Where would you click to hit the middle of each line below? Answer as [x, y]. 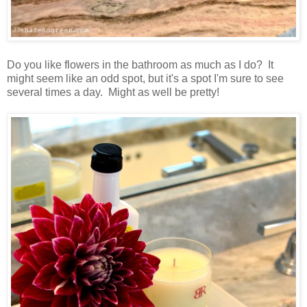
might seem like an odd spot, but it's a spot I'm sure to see [145, 79]
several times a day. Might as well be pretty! [113, 93]
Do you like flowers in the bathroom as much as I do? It [140, 65]
